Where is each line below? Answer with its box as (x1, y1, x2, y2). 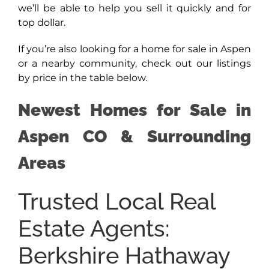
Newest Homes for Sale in (17, 100, 252, 121)
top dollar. (17, 17, 65, 29)
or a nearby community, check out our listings (17, 58, 252, 70)
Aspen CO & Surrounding (17, 127, 252, 147)
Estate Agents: (17, 216, 170, 243)
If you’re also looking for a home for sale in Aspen (17, 43, 252, 55)
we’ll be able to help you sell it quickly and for (17, 2, 252, 14)
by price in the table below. (17, 72, 147, 84)
